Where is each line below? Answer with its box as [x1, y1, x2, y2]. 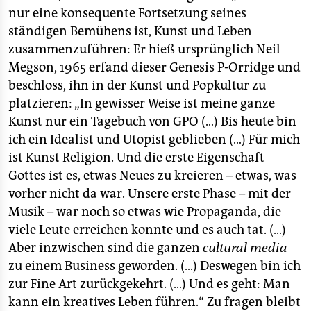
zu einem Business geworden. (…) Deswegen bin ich [8, 258, 301, 274]
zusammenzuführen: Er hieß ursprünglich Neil [8, 42, 280, 57]
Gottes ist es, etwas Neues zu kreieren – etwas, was [8, 168, 296, 183]
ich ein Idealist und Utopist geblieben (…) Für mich [8, 132, 300, 147]
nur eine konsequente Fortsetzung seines [8, 6, 246, 21]
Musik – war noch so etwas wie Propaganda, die [8, 204, 281, 219]
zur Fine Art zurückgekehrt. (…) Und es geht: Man [8, 276, 290, 292]
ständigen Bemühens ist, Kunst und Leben [8, 24, 252, 39]
